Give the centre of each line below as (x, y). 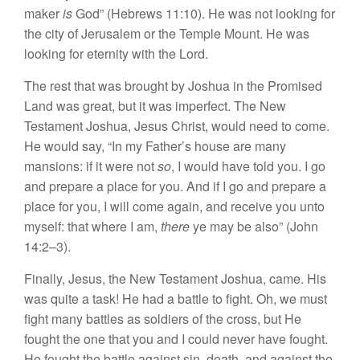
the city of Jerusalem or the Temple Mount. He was (167, 33)
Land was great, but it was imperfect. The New (155, 105)
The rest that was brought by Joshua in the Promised (173, 85)
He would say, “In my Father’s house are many (155, 145)
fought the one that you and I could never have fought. (176, 338)
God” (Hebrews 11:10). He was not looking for (205, 13)
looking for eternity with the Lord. (116, 53)
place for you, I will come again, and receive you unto (174, 206)
